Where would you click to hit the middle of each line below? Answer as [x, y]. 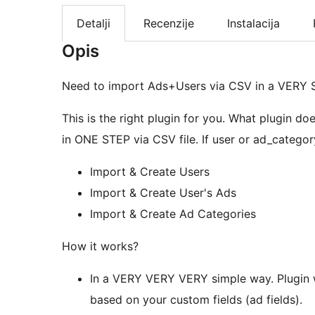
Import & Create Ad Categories [173, 214]
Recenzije [169, 24]
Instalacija [253, 24]
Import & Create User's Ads [163, 193]
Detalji [94, 24]
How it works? [100, 246]
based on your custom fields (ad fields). [196, 300]
